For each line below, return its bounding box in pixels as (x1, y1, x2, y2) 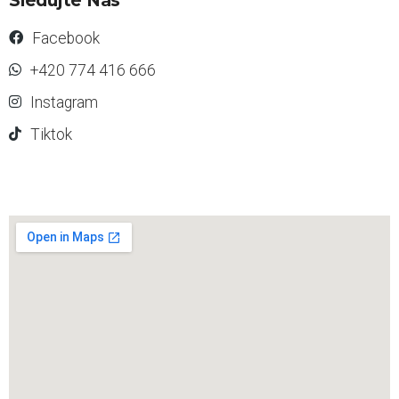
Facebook (32, 28, 100, 47)
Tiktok (30, 125, 72, 143)
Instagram (30, 93, 98, 111)
